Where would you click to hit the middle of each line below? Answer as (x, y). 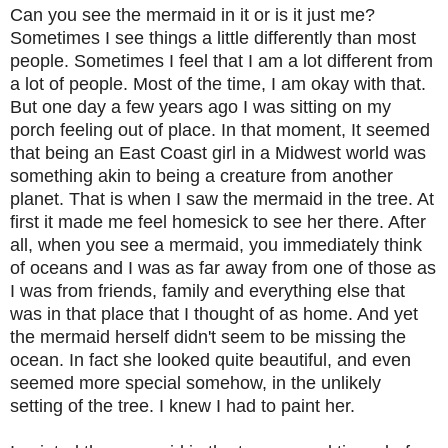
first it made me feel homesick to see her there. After (218, 221)
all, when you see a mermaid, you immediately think (216, 244)
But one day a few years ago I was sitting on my (200, 106)
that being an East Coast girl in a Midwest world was (218, 152)
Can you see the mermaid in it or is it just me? (192, 14)
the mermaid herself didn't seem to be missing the (208, 336)
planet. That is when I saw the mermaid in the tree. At (222, 198)
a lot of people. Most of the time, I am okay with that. (218, 83)
